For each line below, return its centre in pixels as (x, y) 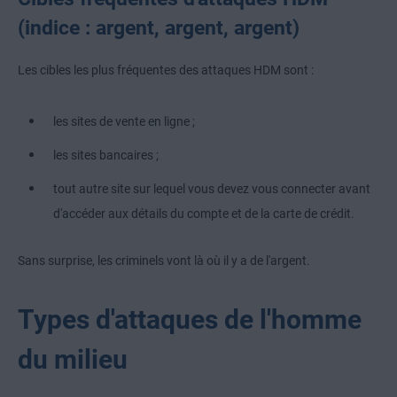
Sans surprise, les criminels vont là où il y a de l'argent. (164, 261)
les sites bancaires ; (106, 156)
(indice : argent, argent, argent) (159, 28)
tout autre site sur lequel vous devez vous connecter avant (212, 189)
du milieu (73, 360)
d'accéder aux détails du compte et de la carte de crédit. (204, 214)
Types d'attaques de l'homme (190, 320)
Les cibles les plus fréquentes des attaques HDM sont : (166, 70)
